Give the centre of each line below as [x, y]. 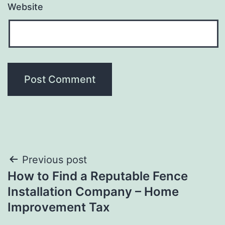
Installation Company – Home [93, 191]
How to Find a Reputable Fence [98, 176]
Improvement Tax [59, 207]
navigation [51, 185]
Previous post [54, 159]
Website [25, 7]
